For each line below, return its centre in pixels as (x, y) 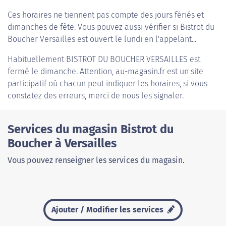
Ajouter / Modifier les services (108, 210)
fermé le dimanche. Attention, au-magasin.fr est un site (105, 71)
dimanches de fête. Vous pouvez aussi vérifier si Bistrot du (111, 27)
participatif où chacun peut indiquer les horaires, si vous (107, 83)
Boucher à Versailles (62, 143)
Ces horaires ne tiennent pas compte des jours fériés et (106, 15)
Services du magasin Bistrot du (91, 129)
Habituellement (37, 59)
